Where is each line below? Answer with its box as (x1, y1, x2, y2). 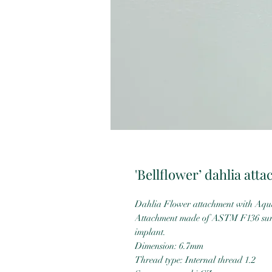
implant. (135, 226, 166, 238)
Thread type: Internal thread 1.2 (135, 254, 256, 266)
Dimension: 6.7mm (135, 240, 203, 252)
